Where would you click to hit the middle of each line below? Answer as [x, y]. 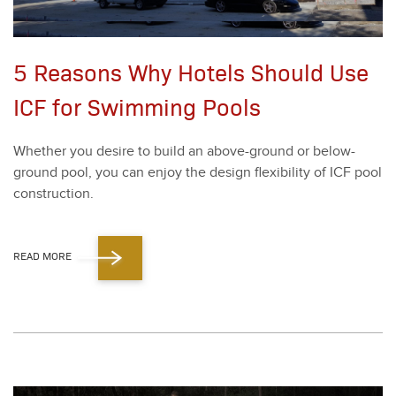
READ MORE [42, 256]
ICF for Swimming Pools [137, 107]
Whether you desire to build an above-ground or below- [184, 152]
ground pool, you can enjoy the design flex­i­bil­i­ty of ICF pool [198, 173]
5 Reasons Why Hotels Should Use [191, 72]
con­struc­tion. [53, 194]
